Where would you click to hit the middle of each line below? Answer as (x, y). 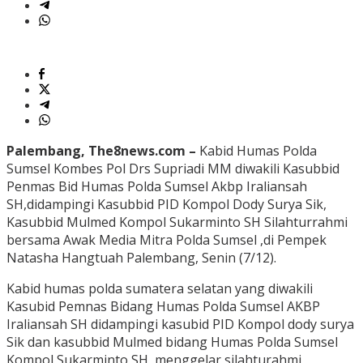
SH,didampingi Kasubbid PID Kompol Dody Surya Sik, (167, 205)
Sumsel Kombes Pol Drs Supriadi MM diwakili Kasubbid (173, 169)
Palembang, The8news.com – (103, 151)
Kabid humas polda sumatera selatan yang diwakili (160, 289)
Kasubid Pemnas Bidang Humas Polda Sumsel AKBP (163, 307)
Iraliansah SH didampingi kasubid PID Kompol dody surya (180, 325)
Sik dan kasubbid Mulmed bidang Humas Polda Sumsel (172, 342)
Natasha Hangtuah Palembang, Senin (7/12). (141, 258)
